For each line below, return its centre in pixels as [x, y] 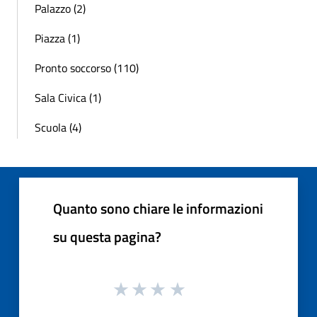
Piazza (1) [57, 38]
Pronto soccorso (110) [87, 68]
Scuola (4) [58, 127]
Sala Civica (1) [68, 97]
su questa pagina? [107, 236]
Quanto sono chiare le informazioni [158, 208]
